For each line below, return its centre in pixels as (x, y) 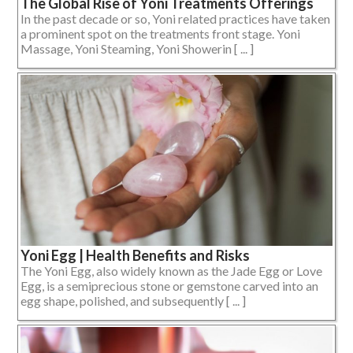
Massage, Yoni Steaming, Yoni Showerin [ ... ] (137, 48)
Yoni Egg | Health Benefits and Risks (135, 255)
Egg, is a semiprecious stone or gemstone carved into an (169, 285)
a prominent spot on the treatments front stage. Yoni (160, 33)
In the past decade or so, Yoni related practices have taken (175, 18)
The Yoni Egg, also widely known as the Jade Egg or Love (171, 270)
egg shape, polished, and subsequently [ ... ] (133, 300)
